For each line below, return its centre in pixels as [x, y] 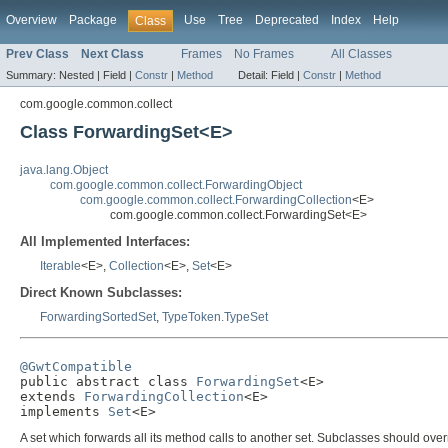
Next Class [112, 54]
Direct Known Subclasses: [101, 293]
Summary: [32, 75]
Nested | [81, 75]
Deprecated [287, 20]
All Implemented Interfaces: [105, 242]
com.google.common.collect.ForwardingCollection [216, 200]
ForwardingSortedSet [98, 317]
